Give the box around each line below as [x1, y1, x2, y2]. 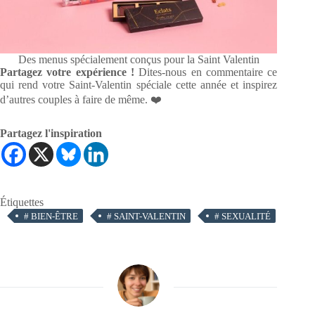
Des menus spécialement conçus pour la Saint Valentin [18, 53, 259, 65]
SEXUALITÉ [219, 210, 271, 221]
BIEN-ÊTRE [29, 210, 78, 221]
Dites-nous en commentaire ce [134, 65, 278, 78]
